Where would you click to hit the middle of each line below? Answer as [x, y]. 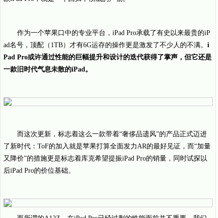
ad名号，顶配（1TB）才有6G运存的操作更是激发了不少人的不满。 [105, 45]
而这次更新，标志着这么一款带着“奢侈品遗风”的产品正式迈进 [112, 134]
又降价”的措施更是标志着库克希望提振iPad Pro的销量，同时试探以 [105, 158]
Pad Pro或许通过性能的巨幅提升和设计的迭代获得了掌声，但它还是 [108, 57]
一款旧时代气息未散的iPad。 [48, 69]
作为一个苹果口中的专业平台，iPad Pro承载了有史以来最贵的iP [114, 33]
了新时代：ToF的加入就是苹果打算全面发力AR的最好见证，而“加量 [107, 146]
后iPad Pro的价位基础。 [39, 171]
